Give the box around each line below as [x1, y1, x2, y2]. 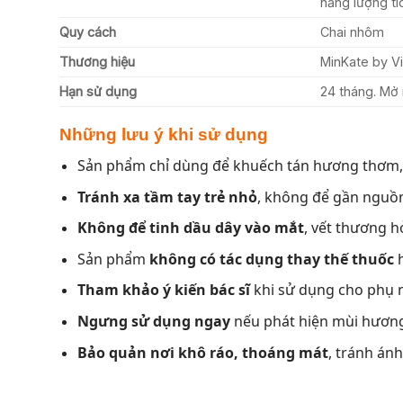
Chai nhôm [319, 24, 384, 40]
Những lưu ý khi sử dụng [58, 125, 268, 144]
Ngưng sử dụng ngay [77, 310, 231, 331]
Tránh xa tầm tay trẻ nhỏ [77, 186, 258, 207]
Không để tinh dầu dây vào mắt [77, 218, 305, 238]
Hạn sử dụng [58, 84, 137, 99]
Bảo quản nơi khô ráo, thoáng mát [77, 342, 329, 363]
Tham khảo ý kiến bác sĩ [77, 280, 251, 300]
